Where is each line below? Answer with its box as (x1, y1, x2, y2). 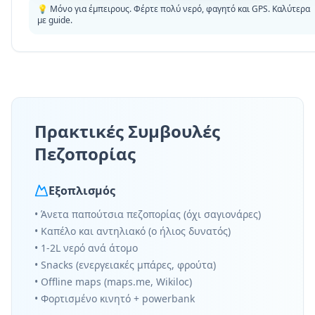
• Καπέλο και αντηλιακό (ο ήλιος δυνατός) (34, 224, 231, 238)
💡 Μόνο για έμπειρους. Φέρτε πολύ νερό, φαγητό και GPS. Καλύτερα (37, 3, 310, 15)
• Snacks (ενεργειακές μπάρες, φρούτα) (34, 258, 216, 271)
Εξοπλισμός (49, 183, 115, 198)
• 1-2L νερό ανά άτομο (34, 241, 138, 255)
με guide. (37, 14, 72, 26)
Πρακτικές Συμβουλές (34, 120, 220, 143)
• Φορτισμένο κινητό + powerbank (34, 292, 195, 305)
